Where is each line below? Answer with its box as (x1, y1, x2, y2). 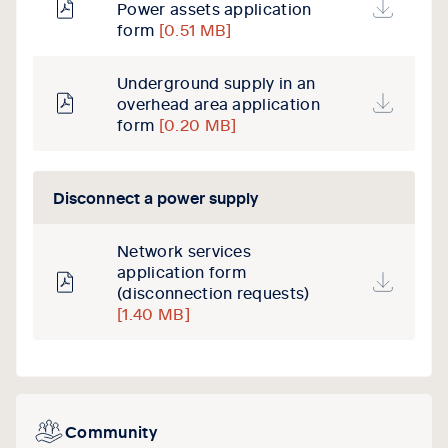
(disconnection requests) (117, 281, 310, 304)
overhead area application (117, 92, 321, 115)
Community (65, 419, 157, 442)
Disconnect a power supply (53, 186, 259, 209)
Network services (117, 239, 252, 262)
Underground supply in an (117, 71, 316, 94)
